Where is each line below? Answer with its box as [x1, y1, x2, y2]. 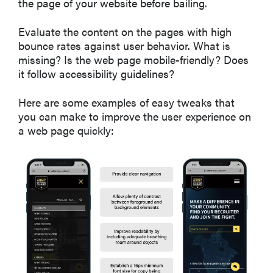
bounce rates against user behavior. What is [18, 37, 230, 53]
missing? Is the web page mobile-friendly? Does [18, 51, 249, 67]
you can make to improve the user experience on [18, 108, 251, 124]
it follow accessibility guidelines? [18, 65, 174, 81]
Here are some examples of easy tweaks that [18, 94, 235, 110]
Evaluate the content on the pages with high [18, 23, 232, 39]
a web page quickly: [18, 122, 114, 138]
